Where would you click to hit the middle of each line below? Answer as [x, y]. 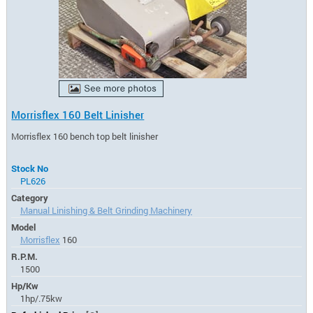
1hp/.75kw [41, 298]
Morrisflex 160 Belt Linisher [78, 115]
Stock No [30, 168]
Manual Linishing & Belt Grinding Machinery [106, 210]
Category [30, 197]
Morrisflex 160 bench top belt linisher [85, 137]
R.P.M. [25, 256]
